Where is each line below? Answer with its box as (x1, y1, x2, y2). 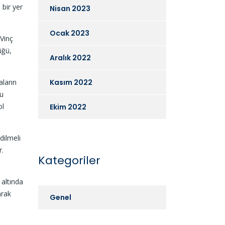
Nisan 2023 (50, 3, 90, 14)
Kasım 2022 (50, 77, 92, 87)
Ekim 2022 (50, 101, 86, 112)
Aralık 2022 (50, 52, 91, 63)
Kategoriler (38, 152, 100, 168)
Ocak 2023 (50, 28, 89, 38)
